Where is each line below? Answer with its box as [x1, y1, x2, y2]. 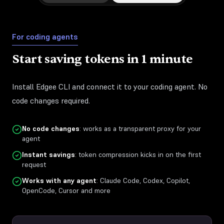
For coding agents [12, 31, 78, 41]
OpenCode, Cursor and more [22, 186, 110, 195]
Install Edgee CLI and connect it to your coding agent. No [12, 81, 207, 91]
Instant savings [22, 150, 75, 159]
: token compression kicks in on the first [75, 150, 201, 159]
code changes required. [12, 95, 90, 105]
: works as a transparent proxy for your [79, 124, 201, 133]
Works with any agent [22, 176, 96, 185]
